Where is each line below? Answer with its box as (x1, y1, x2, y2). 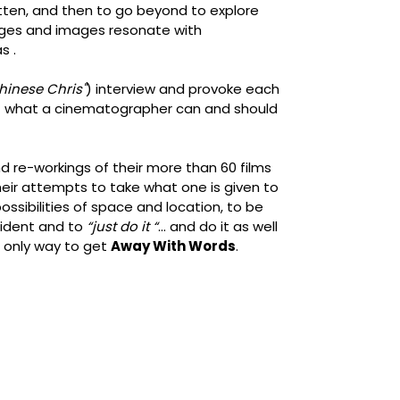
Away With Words (110, 237, 236, 255)
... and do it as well (157, 217, 278, 236)
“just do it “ (86, 217, 158, 236)
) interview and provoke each (85, 79, 279, 98)
